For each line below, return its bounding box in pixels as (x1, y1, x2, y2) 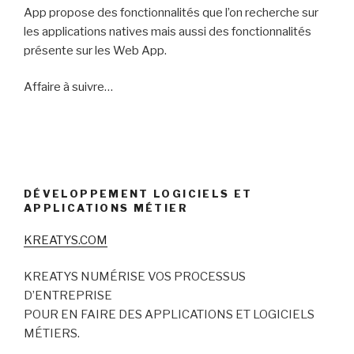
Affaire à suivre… (24, 80, 113, 95)
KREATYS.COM (24, 232, 107, 247)
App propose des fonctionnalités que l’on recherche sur (24, 5, 318, 20)
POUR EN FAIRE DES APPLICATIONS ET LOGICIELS (24, 307, 314, 322)
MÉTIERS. (24, 326, 80, 341)
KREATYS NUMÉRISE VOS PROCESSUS (24, 269, 246, 284)
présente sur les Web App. (24, 43, 167, 58)
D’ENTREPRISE (24, 288, 112, 303)
